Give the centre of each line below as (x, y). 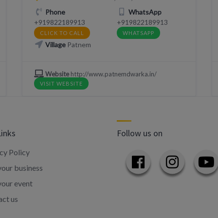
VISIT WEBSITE (61, 83)
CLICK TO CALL (62, 33)
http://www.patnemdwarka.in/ (113, 74)
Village (56, 45)
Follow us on (140, 133)
